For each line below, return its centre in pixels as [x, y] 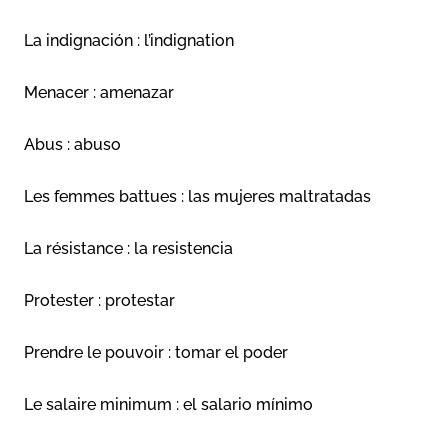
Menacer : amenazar [99, 93]
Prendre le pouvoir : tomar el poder [156, 353]
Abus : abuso [72, 145]
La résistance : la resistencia [128, 249]
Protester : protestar [99, 301]
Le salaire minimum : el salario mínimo [168, 405]
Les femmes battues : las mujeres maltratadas [197, 197]
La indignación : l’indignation [129, 41]
